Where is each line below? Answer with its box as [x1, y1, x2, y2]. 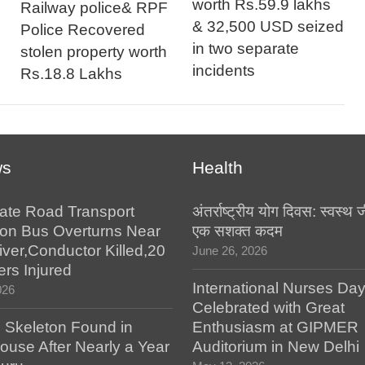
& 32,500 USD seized [192, 17, 345, 35]
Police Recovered [20, 20, 146, 38]
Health [192, 157, 244, 178]
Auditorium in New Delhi [192, 338, 360, 355]
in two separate [192, 39, 300, 57]
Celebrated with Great [192, 299, 345, 316]
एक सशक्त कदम [192, 222, 284, 240]
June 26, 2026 [192, 244, 268, 257]
